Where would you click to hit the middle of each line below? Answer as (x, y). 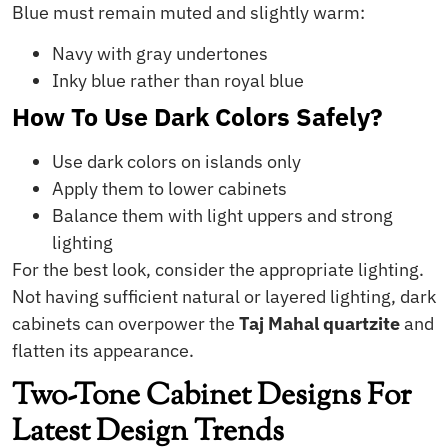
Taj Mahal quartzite (319, 324)
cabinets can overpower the (125, 324)
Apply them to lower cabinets (169, 189)
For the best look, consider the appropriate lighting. (218, 270)
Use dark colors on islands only (176, 162)
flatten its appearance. (103, 351)
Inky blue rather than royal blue (178, 81)
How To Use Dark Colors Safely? (197, 117)
